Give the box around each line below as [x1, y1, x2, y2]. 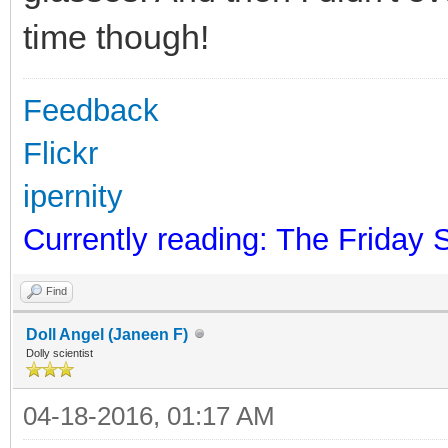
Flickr [23, 135, 98, 171]
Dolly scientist [26, 346, 93, 359]
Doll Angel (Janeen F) [26, 325, 188, 343]
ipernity [23, 178, 123, 214]
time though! [23, 18, 209, 56]
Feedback [23, 92, 159, 128]
